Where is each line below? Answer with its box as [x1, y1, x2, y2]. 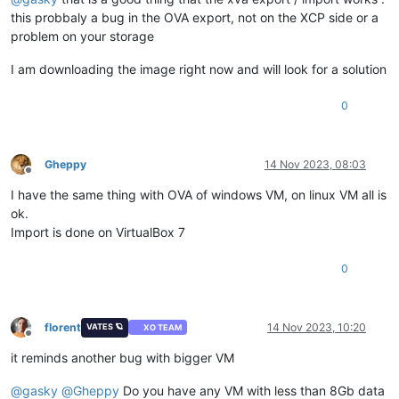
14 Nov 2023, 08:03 [265, 157, 366, 171]
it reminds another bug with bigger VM [11, 349, 234, 365]
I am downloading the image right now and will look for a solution [11, 61, 387, 77]
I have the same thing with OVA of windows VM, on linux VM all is [11, 186, 387, 202]
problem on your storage [11, 28, 154, 44]
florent [45, 320, 81, 334]
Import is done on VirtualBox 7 [11, 224, 185, 240]
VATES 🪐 [85, 321, 123, 331]
